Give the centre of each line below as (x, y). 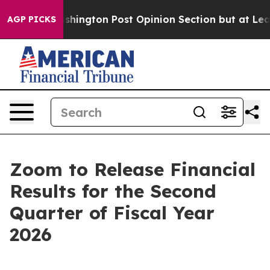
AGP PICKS (32, 19)
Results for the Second (113, 191)
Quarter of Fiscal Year (112, 213)
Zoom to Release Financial (133, 169)
